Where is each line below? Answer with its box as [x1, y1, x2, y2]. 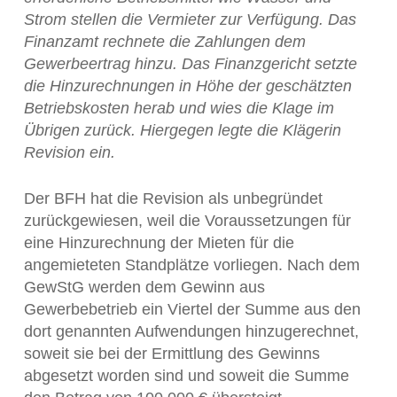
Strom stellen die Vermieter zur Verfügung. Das [23, 11, 356, 28]
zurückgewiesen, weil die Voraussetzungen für [23, 212, 351, 230]
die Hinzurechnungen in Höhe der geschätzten [23, 77, 352, 95]
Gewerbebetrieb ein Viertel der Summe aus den [23, 300, 361, 318]
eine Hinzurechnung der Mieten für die [23, 234, 294, 252]
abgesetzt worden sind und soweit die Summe [23, 367, 349, 385]
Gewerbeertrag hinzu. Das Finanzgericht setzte [23, 55, 357, 73]
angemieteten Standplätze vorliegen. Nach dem [23, 256, 360, 274]
